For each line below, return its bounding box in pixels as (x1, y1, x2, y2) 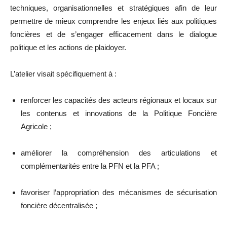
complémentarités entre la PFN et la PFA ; (21, 161, 159, 170)
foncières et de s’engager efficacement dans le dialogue (10, 29, 217, 39)
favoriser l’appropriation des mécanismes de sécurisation (21, 187, 217, 197)
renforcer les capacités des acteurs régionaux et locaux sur (21, 95, 217, 104)
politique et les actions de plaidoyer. (10, 43, 126, 52)
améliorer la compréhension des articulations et (21, 148, 217, 157)
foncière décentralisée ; (21, 201, 97, 210)
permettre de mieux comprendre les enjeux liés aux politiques (10, 16, 217, 25)
